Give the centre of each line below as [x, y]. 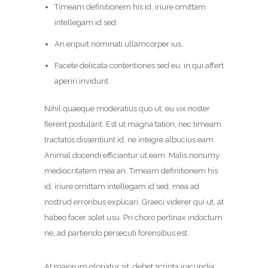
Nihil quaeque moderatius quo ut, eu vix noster [127, 109]
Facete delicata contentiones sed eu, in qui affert [139, 66]
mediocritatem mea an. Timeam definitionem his [131, 171]
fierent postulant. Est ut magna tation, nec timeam [133, 124]
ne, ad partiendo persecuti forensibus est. [117, 233]
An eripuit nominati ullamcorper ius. [118, 44]
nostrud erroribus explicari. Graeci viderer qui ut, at [134, 202]
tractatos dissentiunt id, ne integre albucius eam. [130, 140]
